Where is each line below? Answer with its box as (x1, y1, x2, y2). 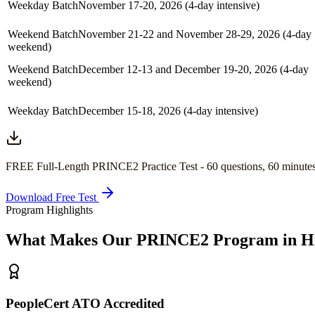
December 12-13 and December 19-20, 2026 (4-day (78, 63, 309, 75)
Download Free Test (6, 191, 99, 203)
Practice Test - (139, 160, 207, 172)
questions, (218, 160, 268, 172)
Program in (209, 230, 301, 249)
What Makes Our (6, 230, 136, 249)
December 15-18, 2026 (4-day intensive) (78, 104, 258, 117)
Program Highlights (6, 203, 93, 216)
